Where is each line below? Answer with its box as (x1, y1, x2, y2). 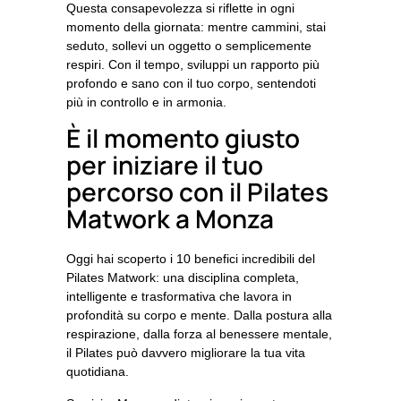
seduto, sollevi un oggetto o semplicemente (66, 38, 311, 53)
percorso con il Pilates (66, 175, 328, 209)
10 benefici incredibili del (176, 252, 315, 267)
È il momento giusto (66, 121, 300, 156)
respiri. (66, 56, 108, 72)
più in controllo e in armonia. (66, 94, 226, 109)
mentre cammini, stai (208, 19, 326, 34)
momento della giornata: (66, 19, 208, 34)
